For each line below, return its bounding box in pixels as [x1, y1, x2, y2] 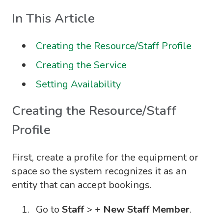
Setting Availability [36, 78, 121, 91]
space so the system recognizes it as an [12, 164, 187, 178]
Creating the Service [36, 58, 127, 72]
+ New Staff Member [95, 202, 190, 216]
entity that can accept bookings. [12, 178, 152, 192]
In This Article [12, 10, 95, 27]
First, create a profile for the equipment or [12, 150, 198, 164]
